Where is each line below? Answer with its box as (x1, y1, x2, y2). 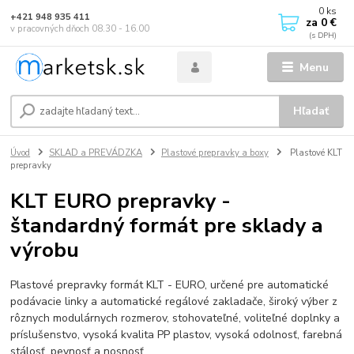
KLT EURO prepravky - (10, 186, 232, 216)
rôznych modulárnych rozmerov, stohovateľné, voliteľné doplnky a (10, 310, 341, 326)
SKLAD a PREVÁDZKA (49, 147, 142, 160)
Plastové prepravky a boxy (160, 147, 269, 160)
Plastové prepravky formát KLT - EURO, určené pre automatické (10, 277, 330, 292)
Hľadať (293, 104, 330, 119)
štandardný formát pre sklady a (10, 211, 324, 240)
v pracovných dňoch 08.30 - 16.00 (10, 23, 150, 36)
